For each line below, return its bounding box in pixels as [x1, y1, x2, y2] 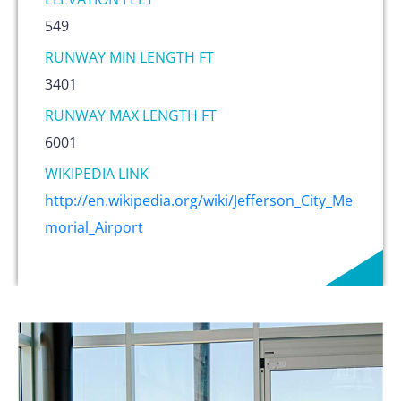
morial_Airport [45, 217, 143, 237]
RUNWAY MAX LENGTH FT [45, 105, 217, 125]
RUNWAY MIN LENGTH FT [45, 47, 214, 67]
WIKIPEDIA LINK [45, 163, 149, 183]
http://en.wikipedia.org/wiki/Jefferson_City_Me [45, 190, 353, 210]
